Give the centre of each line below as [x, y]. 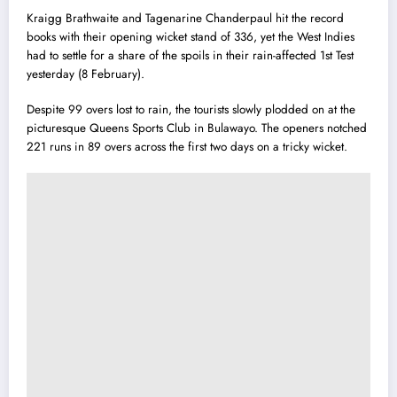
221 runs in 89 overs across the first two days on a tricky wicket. [187, 147]
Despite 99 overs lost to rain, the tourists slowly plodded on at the [191, 110]
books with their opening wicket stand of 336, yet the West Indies [191, 36]
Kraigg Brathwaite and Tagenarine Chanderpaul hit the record [185, 18]
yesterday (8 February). [86, 74]
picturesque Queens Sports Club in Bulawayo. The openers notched [197, 128]
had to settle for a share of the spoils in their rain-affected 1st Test [190, 55]
